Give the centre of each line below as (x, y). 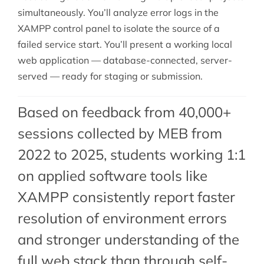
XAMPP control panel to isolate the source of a (118, 29)
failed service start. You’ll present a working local (125, 44)
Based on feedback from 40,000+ (124, 112)
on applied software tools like (112, 176)
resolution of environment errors (122, 218)
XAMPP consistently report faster (126, 197)
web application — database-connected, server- (125, 60)
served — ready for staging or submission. (110, 76)
